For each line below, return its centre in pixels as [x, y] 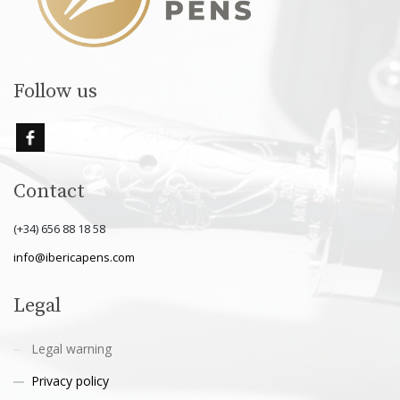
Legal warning [71, 348]
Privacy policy [70, 380]
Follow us [55, 91]
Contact [49, 191]
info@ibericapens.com [74, 257]
